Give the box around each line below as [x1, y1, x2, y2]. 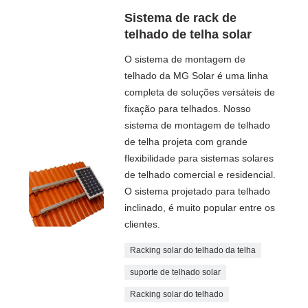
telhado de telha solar [124, 27, 252, 41]
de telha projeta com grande [124, 135, 248, 147]
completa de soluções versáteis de [124, 86, 276, 98]
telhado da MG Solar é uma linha [124, 69, 269, 81]
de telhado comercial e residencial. [124, 168, 276, 180]
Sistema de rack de [124, 10, 237, 25]
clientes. [124, 218, 161, 230]
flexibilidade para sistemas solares [124, 152, 274, 164]
